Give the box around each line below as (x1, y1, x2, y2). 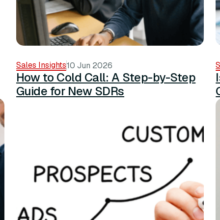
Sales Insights (16, 59, 66, 70)
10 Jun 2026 (66, 60, 112, 71)
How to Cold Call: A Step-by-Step (16, 69, 196, 85)
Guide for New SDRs (16, 83, 125, 99)
